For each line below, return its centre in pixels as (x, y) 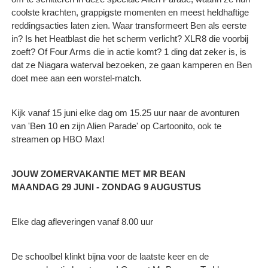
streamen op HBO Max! (58, 139)
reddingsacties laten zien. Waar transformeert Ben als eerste (129, 25)
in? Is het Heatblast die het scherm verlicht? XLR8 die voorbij (130, 38)
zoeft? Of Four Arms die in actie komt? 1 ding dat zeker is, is (129, 51)
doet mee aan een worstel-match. (77, 78)
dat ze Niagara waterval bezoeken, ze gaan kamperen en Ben (132, 65)
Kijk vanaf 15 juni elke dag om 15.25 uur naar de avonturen (125, 112)
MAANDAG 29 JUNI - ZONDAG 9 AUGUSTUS (106, 187)
